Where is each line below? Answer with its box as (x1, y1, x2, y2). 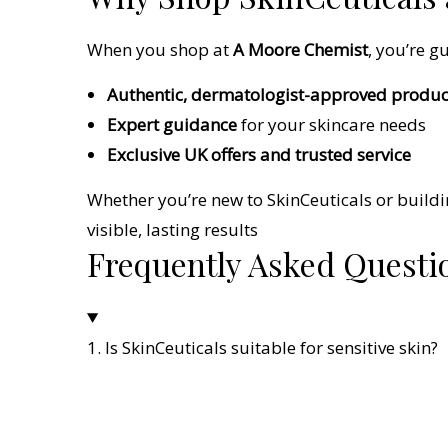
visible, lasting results (87, 217, 258, 241)
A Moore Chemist (233, 37, 368, 61)
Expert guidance (107, 112, 241, 136)
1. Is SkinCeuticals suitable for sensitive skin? (87, 335, 438, 359)
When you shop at (87, 37, 233, 61)
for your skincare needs (241, 112, 426, 136)
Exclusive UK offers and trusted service (107, 142, 411, 166)
